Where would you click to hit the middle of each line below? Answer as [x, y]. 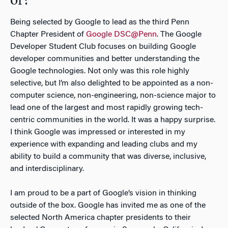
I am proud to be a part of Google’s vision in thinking [103, 193]
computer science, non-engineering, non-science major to [113, 95]
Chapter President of [48, 34]
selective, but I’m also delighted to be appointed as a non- [112, 83]
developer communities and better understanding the [105, 59]
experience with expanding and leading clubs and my [104, 144]
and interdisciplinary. [47, 169]
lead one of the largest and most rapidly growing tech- [107, 108]
